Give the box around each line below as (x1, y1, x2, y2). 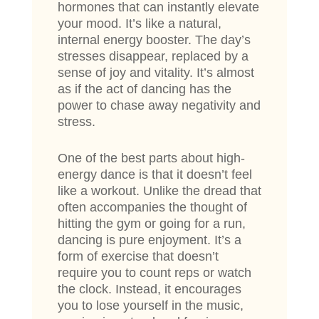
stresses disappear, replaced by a (57, 49, 249, 64)
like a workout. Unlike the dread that (57, 184, 261, 199)
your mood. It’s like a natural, (57, 16, 221, 31)
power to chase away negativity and (57, 98, 261, 113)
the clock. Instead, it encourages (57, 282, 241, 297)
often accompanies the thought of (57, 200, 247, 215)
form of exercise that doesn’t (57, 249, 219, 264)
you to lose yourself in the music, (57, 298, 244, 313)
